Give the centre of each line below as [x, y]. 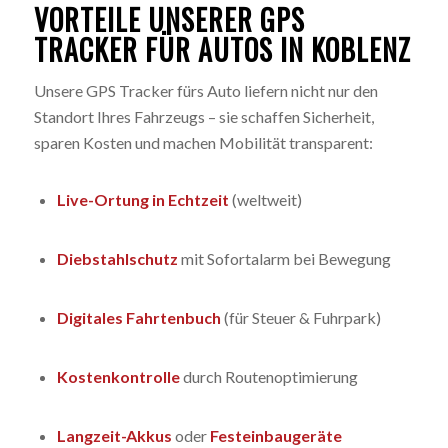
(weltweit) [265, 199]
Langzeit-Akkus [114, 436]
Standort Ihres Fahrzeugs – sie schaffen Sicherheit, [203, 117]
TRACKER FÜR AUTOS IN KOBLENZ [222, 49]
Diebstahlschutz [117, 258]
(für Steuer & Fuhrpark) [300, 317]
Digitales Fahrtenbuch [138, 317]
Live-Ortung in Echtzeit [142, 199]
